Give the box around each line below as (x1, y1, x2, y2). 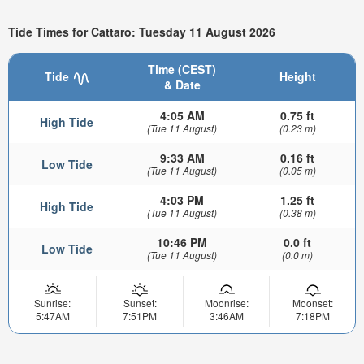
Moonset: (292, 296, 333, 310)
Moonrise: (204, 296, 249, 310)
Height (279, 68, 316, 85)
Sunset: (123, 296, 157, 310)
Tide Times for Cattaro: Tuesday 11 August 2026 (8, 23, 275, 40)
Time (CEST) (148, 61, 216, 78)
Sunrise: (34, 296, 71, 310)
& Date (163, 76, 201, 93)
